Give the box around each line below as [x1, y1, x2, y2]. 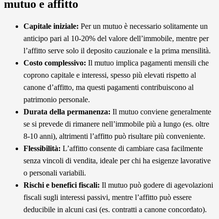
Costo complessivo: [23, 58, 86, 67]
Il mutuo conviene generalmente [110, 107, 211, 116]
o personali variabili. [23, 168, 86, 177]
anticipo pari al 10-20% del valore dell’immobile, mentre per [23, 34, 209, 43]
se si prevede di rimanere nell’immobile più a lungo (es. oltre [23, 119, 209, 128]
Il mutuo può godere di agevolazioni [100, 180, 213, 189]
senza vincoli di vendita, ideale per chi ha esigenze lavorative [23, 156, 211, 165]
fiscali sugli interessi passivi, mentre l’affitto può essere [23, 193, 192, 201]
